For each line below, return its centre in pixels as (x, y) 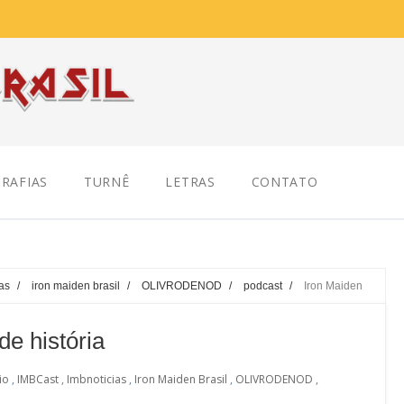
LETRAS (190, 182)
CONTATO (285, 182)
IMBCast (38, 379)
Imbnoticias (96, 379)
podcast (263, 285)
